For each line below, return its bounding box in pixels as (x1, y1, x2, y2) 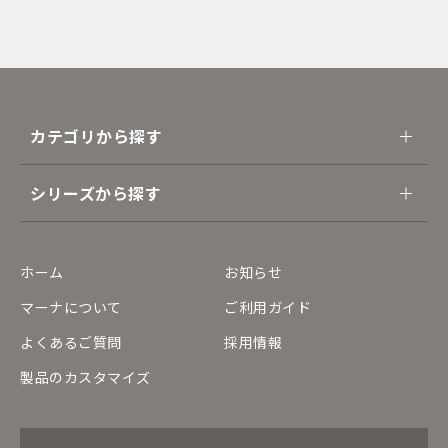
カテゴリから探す (30, 123, 163, 148)
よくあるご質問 (20, 331, 122, 352)
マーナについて (20, 296, 122, 317)
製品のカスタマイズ (20, 366, 152, 387)
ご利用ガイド (224, 296, 312, 317)
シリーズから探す (30, 180, 162, 205)
